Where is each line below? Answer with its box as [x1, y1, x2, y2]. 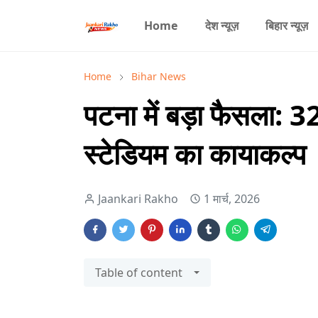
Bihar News [131, 70, 186, 83]
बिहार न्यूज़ [265, 18, 309, 33]
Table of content [95, 265, 182, 280]
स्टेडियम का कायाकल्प [84, 134, 306, 173]
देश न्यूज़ [204, 18, 238, 33]
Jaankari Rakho [98, 191, 178, 207]
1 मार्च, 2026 [204, 191, 260, 207]
